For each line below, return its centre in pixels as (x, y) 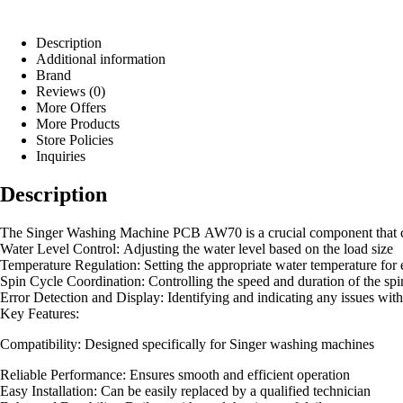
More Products (78, 124)
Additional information (101, 59)
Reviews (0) (71, 92)
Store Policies (75, 140)
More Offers (71, 108)
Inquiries (61, 157)
